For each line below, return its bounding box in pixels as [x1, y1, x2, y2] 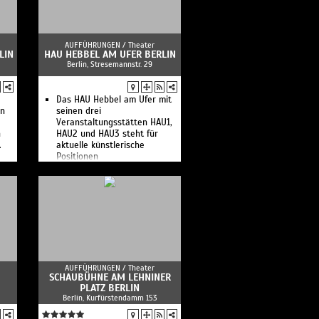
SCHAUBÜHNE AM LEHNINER [48, 271, 171, 283]
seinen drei [56, 105, 101, 117]
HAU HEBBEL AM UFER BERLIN [43, 48, 176, 61]
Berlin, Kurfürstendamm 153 [62, 293, 157, 303]
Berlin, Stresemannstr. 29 [67, 59, 152, 69]
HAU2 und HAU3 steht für [56, 128, 158, 140]
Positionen [56, 151, 98, 162]
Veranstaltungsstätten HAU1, [56, 117, 172, 128]
